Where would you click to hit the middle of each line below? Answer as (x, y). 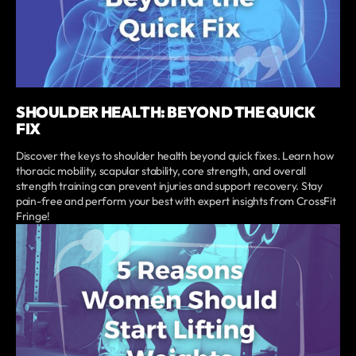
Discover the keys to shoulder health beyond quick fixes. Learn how (175, 155)
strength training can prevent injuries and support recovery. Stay (169, 186)
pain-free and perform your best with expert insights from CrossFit (176, 201)
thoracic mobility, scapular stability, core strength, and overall (161, 170)
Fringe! (33, 216)
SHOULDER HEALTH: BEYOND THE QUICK (165, 112)
